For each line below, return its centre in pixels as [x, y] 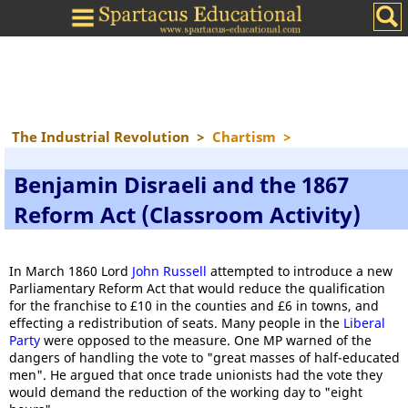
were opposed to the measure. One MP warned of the [206, 340]
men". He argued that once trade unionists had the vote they [196, 375]
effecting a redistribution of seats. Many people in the [176, 323]
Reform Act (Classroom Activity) [187, 214]
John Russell [169, 271]
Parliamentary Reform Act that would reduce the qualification [197, 288]
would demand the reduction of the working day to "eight [186, 392]
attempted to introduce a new [300, 271]
